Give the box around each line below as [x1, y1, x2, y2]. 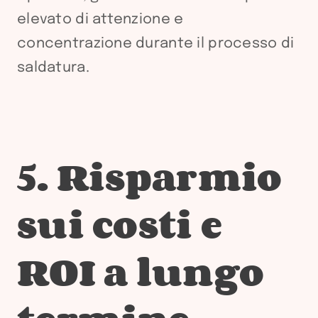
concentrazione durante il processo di [17, 36, 295, 51]
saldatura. [17, 60, 89, 75]
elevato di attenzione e [17, 12, 184, 27]
